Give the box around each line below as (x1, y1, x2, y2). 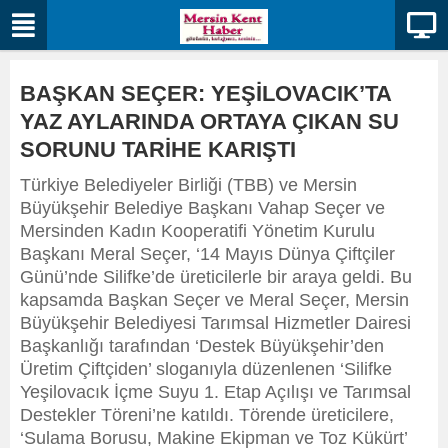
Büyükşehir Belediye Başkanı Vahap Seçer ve (20, 198, 385, 218)
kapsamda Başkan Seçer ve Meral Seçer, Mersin (20, 290, 409, 310)
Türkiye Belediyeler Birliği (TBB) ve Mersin (20, 175, 357, 195)
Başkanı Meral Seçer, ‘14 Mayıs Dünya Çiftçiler (20, 244, 395, 264)
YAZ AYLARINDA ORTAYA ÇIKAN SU (20, 109, 399, 134)
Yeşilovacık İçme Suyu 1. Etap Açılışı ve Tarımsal (20, 382, 411, 402)
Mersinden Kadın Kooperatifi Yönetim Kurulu (20, 221, 375, 241)
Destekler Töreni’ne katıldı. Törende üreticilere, (20, 405, 394, 425)
